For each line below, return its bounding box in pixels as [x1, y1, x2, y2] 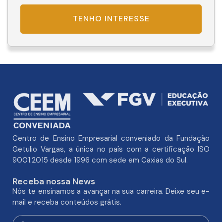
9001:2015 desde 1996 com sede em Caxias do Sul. [12, 155, 188, 166]
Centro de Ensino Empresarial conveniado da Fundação [12, 133, 210, 144]
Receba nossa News [12, 176, 95, 187]
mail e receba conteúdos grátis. [12, 197, 121, 208]
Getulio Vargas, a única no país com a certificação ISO [12, 144, 210, 155]
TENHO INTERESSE [72, 13, 150, 24]
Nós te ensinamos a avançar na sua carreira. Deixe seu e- [12, 186, 210, 197]
